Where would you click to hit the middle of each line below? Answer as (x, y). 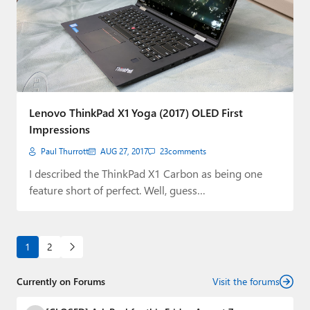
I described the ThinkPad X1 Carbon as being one (146, 173)
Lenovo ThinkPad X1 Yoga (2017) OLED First (136, 112)
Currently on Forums (61, 281)
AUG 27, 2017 (124, 151)
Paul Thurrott (65, 151)
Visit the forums (246, 281)
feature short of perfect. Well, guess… (117, 190)
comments (187, 151)
